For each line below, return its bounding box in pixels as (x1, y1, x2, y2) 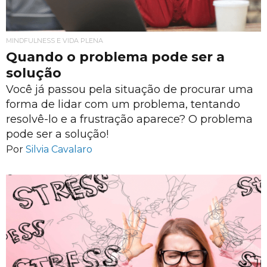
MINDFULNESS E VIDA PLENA (6, 36, 103, 45)
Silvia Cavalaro (26, 144, 92, 156)
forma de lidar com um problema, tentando (6, 97, 240, 111)
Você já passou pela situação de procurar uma (6, 82, 253, 96)
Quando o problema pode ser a (6, 48, 225, 65)
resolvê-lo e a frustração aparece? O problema (6, 112, 253, 126)
